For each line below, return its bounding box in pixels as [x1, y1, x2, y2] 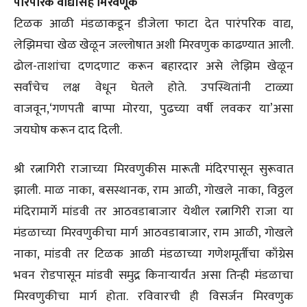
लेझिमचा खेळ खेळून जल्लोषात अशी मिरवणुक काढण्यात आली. [14, 35, 293, 56]
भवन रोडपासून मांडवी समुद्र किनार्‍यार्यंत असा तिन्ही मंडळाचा [14, 265, 293, 286]
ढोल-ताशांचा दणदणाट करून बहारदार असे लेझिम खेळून [14, 56, 293, 77]
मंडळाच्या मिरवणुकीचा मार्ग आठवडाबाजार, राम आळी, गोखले [14, 223, 293, 244]
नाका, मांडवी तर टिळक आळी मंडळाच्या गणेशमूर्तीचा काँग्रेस [14, 244, 293, 265]
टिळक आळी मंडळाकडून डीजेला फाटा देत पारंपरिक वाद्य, [14, 14, 293, 35]
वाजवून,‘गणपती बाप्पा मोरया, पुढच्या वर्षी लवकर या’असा [14, 99, 293, 120]
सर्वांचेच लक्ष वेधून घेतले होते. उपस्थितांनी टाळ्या [14, 77, 293, 99]
